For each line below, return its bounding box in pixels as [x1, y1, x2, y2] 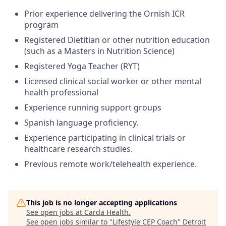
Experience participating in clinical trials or [24, 132, 186, 143]
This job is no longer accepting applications [26, 197, 177, 207]
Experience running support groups [24, 101, 161, 113]
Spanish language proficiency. [24, 117, 138, 128]
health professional [24, 86, 98, 98]
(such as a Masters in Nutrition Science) [24, 45, 175, 56]
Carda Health [84, 207, 129, 217]
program [24, 19, 59, 30]
